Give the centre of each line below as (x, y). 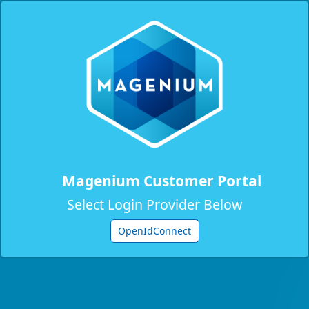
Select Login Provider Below (154, 205)
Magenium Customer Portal (161, 181)
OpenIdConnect (154, 231)
